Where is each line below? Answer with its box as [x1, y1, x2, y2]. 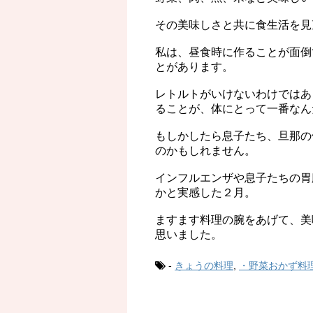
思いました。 [155, 228, 222, 241]
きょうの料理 [175, 260, 233, 272]
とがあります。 [155, 61, 233, 73]
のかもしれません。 [155, 145, 256, 157]
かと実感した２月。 [155, 187, 256, 199]
